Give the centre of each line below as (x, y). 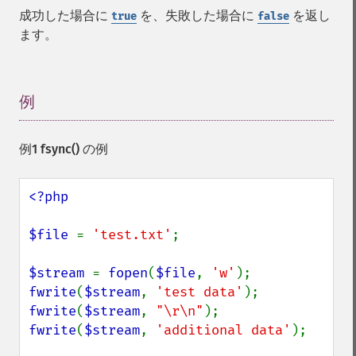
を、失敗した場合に (197, 15)
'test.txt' (132, 235)
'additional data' (223, 330)
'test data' (199, 292)
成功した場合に (65, 15)
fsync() (60, 149)
